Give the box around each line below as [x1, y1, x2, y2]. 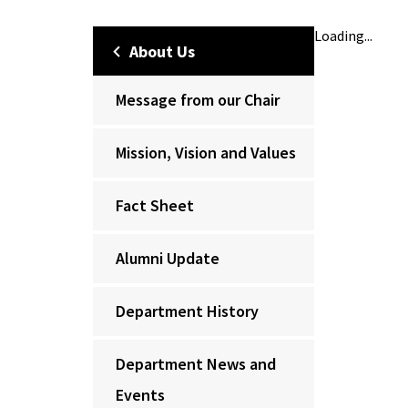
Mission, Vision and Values [116, 142, 296, 163]
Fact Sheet [116, 195, 194, 216]
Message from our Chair [116, 89, 280, 110]
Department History [116, 301, 259, 321]
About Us [129, 41, 195, 62]
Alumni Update [116, 248, 219, 269]
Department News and [116, 353, 276, 374]
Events [116, 384, 165, 405]
